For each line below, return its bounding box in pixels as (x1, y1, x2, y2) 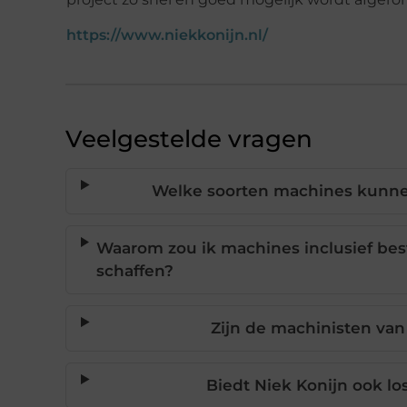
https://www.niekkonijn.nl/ (66, 25, 268, 44)
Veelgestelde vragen (65, 124, 313, 154)
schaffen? (96, 261, 174, 280)
